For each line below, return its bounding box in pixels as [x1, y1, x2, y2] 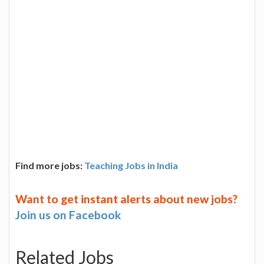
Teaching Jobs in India [84, 159, 178, 171]
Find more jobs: [15, 159, 84, 171]
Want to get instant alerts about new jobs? [15, 192, 237, 206]
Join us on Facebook [15, 207, 121, 222]
